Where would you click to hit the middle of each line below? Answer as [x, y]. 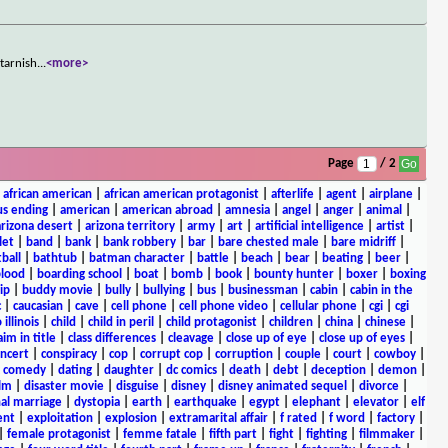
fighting [326, 434]
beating [342, 258]
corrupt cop [171, 354]
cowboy [394, 354]
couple [302, 354]
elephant [316, 402]
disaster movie [63, 386]
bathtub [55, 258]
